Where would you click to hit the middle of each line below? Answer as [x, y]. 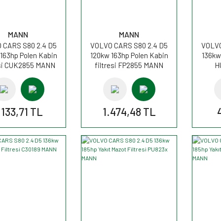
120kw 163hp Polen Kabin [129, 55]
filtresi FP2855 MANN [129, 65]
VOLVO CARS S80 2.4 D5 [129, 45]
